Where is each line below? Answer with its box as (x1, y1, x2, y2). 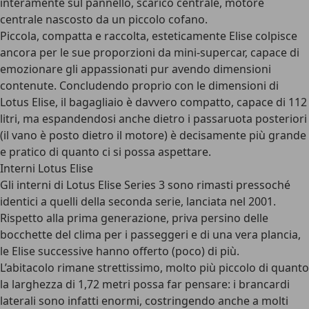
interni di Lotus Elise (17, 177, 121, 192)
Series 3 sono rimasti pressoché (121, 177, 290, 192)
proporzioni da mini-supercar (93, 45, 245, 60)
